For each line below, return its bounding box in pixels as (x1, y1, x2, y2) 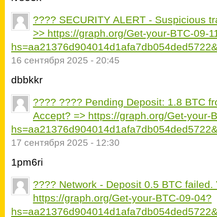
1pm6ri (11, 156, 43, 168)
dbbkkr (11, 74, 43, 85)
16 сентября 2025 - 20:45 (11, 55, 120, 65)
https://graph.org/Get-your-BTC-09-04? (33, 192, 212, 203)
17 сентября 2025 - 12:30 (11, 138, 120, 148)
